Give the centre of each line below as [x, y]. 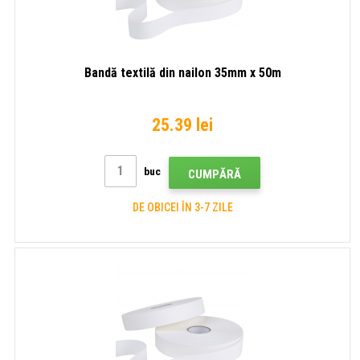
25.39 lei [182, 125]
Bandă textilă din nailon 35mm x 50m [182, 72]
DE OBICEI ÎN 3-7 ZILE [182, 207]
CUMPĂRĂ [215, 174]
